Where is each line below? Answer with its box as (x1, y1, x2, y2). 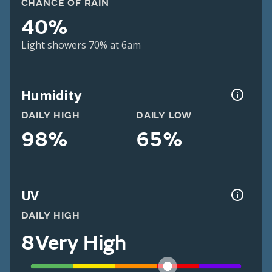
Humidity (21, 86, 81, 104)
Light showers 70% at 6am (21, 38, 141, 52)
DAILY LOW (136, 109, 192, 122)
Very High (35, 229, 126, 256)
